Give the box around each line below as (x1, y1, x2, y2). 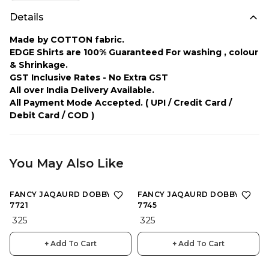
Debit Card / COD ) (10, 109, 94, 121)
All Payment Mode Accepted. (10, 97, 143, 108)
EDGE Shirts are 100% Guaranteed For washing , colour (10, 46, 258, 58)
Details (10, 11, 44, 23)
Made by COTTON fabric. (10, 34, 124, 45)
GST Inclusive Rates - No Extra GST (10, 71, 171, 83)
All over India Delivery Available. (10, 84, 154, 95)
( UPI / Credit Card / (145, 97, 232, 108)
